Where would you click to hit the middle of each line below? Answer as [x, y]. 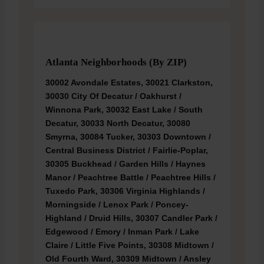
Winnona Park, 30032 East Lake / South [124, 110]
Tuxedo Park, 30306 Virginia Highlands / [125, 191]
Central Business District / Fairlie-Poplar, [126, 151]
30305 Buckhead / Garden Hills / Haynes [125, 164]
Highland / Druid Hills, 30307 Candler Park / [131, 218]
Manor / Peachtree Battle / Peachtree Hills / [130, 178]
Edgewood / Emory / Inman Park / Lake [122, 232]
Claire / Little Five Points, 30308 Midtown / [129, 245]
